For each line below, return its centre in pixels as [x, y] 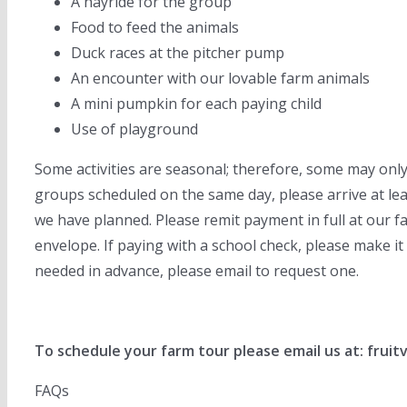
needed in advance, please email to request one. [197, 271]
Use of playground [134, 129]
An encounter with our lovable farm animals [220, 78]
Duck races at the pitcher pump [178, 53]
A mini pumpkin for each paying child [196, 104]
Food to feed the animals [155, 27]
